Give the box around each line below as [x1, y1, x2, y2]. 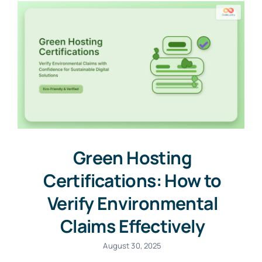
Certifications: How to [43, 168, 222, 193]
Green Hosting [73, 146, 192, 170]
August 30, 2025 [103, 240, 162, 251]
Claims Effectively [60, 214, 205, 239]
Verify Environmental [47, 191, 218, 216]
